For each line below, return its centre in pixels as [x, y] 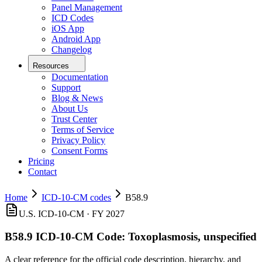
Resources [51, 66]
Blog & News [77, 98]
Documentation [80, 77]
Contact [42, 172]
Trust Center [74, 119]
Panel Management [87, 8]
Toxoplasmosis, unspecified [192, 236]
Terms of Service [83, 130]
